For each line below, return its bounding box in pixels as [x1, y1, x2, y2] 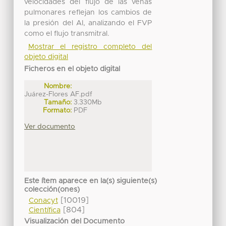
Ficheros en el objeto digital [24, 65, 121, 73]
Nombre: [44, 82, 72, 90]
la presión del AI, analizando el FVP [24, 19, 152, 27]
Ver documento [24, 123, 76, 130]
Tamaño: [44, 98, 72, 106]
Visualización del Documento [24, 217, 125, 225]
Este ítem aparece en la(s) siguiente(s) [24, 178, 157, 185]
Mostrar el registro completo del [28, 43, 152, 50]
